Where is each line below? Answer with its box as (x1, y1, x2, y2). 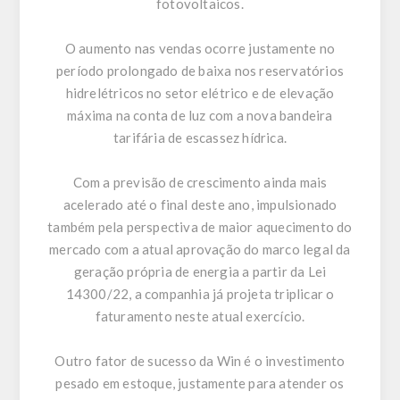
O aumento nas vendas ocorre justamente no (64, 40, 336, 57)
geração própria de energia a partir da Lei (73, 263, 327, 280)
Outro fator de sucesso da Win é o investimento (54, 353, 346, 370)
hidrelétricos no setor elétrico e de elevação (65, 85, 335, 102)
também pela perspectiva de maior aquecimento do (47, 219, 353, 236)
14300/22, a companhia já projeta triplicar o (65, 286, 335, 303)
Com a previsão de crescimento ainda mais (72, 174, 328, 191)
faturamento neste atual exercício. (95, 308, 305, 325)
